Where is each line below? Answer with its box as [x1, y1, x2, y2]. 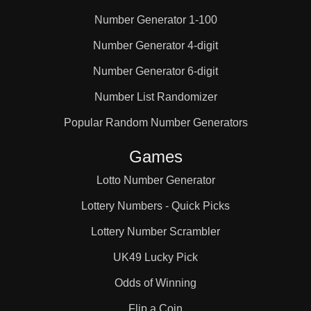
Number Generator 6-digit [93, 65, 218, 77]
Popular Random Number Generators [63, 117, 248, 128]
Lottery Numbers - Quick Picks [81, 200, 230, 212]
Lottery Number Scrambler [91, 226, 220, 237]
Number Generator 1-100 [94, 14, 217, 26]
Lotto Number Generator [96, 174, 215, 186]
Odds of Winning [115, 277, 196, 289]
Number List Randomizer [94, 91, 217, 103]
